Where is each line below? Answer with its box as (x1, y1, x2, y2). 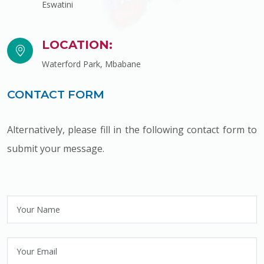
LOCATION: (42, 37, 113, 52)
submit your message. (7, 141, 104, 155)
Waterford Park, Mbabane (42, 58, 141, 70)
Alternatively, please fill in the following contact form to (7, 123, 257, 136)
